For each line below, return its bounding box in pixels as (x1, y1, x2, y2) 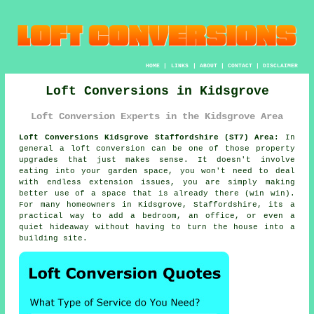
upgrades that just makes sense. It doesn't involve (19, 156, 295, 165)
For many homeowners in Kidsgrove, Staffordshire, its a (19, 200, 295, 210)
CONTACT (227, 62, 252, 69)
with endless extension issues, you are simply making (19, 178, 295, 187)
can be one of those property (145, 144, 295, 153)
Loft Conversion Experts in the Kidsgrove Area (31, 110, 283, 122)
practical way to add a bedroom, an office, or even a (19, 212, 295, 221)
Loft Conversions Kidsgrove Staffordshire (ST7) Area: (19, 133, 280, 142)
